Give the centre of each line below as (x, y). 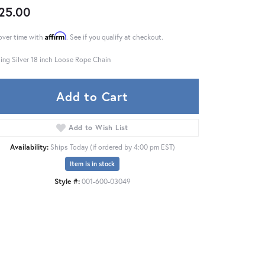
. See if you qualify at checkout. (115, 37)
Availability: (29, 147)
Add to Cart (92, 97)
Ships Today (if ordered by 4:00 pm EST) (112, 147)
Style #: (67, 181)
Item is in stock (92, 164)
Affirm (56, 36)
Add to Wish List (98, 128)
